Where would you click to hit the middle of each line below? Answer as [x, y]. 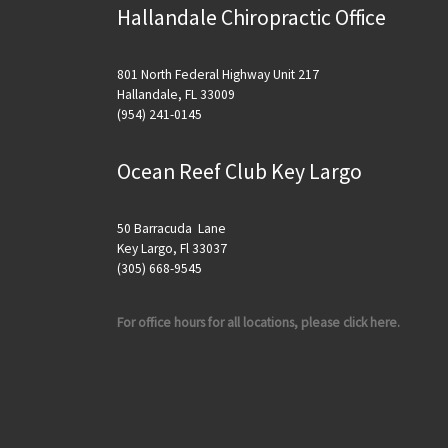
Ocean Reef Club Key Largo [239, 172]
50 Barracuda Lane [171, 229]
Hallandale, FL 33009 [176, 94]
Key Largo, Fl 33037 [172, 249]
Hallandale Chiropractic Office [251, 17]
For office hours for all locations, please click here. [258, 322]
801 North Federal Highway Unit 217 [218, 74]
